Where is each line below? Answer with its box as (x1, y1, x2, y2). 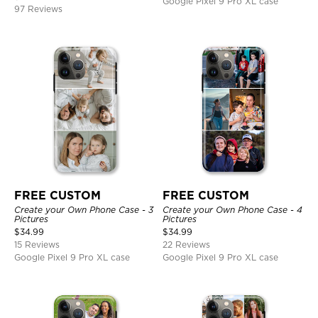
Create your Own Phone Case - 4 (163, 204, 302, 215)
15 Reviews (14, 239, 60, 250)
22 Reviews (163, 239, 210, 250)
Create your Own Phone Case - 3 (14, 204, 153, 215)
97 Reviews (14, 4, 62, 14)
